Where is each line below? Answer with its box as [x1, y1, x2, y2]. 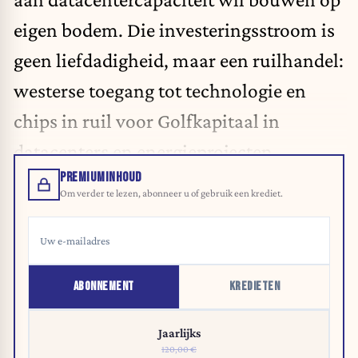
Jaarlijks [157, 326, 201, 340]
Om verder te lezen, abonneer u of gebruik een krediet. [60, 187, 283, 200]
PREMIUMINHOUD [60, 169, 141, 186]
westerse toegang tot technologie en [14, 78, 306, 101]
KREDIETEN [229, 279, 280, 295]
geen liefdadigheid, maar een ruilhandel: [14, 48, 344, 71]
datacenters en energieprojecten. [14, 139, 277, 162]
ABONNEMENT [73, 279, 134, 295]
